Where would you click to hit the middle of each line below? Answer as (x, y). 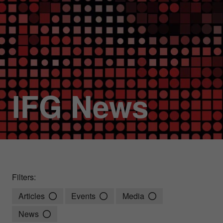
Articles (31, 196)
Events (84, 196)
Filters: (24, 177)
